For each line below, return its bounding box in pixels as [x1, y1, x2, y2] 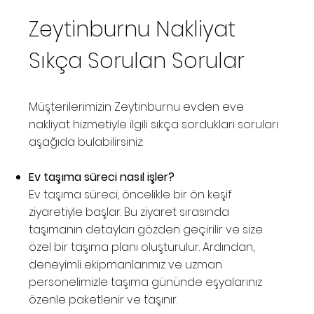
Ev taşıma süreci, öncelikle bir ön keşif [29, 186, 233, 203]
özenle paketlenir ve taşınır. [29, 292, 178, 308]
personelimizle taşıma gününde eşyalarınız [29, 274, 263, 291]
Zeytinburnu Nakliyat [29, 15, 236, 45]
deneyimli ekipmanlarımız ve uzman [29, 257, 223, 273]
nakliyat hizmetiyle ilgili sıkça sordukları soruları [29, 116, 279, 133]
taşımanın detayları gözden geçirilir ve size [29, 221, 264, 238]
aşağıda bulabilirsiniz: [29, 134, 144, 151]
